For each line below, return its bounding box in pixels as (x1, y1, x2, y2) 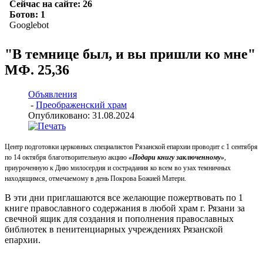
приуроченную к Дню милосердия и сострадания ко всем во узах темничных (5, 164, 231, 173)
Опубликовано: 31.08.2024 (28, 110, 134, 121)
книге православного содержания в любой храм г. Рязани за (5, 203, 245, 214)
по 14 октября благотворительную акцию (5, 153, 127, 162)
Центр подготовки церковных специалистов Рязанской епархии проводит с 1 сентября (5, 143, 258, 151)
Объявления (28, 89, 77, 100)
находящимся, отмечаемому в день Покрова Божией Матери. (5, 174, 186, 183)
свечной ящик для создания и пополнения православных (5, 214, 234, 224)
